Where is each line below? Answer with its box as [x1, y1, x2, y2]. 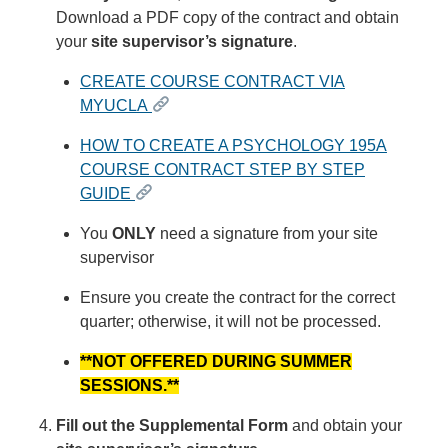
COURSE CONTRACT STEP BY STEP [80, 160, 365, 178]
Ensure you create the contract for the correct [80, 288, 395, 306]
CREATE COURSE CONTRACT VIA [80, 72, 345, 90]
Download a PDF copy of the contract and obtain [56, 8, 399, 26]
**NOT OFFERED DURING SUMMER [80, 352, 352, 370]
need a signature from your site [156, 224, 378, 242]
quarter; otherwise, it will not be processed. [80, 312, 381, 330]
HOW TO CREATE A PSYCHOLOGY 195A [80, 136, 387, 154]
